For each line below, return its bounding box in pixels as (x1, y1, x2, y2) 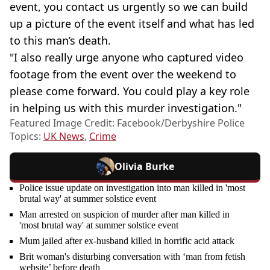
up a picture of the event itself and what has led (10, 16, 254, 31)
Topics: (10, 129, 43, 143)
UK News (43, 129, 84, 143)
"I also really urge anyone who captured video (10, 49, 243, 64)
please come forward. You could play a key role (10, 83, 250, 98)
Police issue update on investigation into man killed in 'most (19, 182, 245, 193)
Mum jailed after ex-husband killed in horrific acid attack (19, 235, 234, 246)
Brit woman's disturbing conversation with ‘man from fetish (19, 251, 245, 262)
